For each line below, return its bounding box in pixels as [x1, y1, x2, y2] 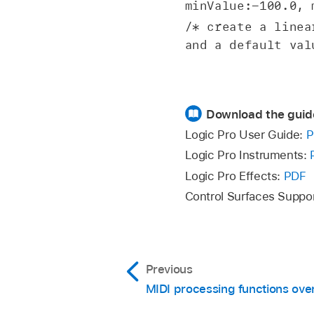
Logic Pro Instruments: [184, 148, 310, 163]
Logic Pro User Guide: [184, 128, 306, 142]
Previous [145, 262, 193, 277]
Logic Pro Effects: [184, 168, 284, 183]
